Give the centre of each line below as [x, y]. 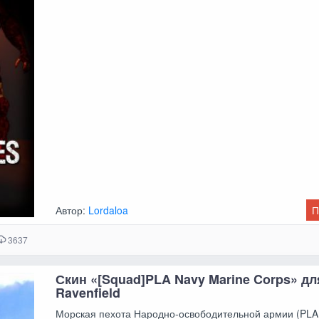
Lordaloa [109, 210]
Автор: [72, 210]
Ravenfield [88, 292]
